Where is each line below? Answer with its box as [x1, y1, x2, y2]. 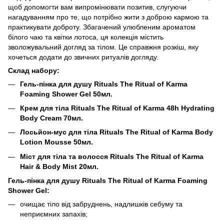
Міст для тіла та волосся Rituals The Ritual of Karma [20, 152, 203, 160]
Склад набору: [8, 66, 59, 74]
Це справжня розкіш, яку [118, 42, 198, 51]
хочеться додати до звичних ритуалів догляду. [8, 52, 158, 61]
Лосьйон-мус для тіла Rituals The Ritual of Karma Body [20, 128, 213, 136]
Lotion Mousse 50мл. [20, 138, 93, 146]
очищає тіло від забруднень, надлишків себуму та [20, 200, 182, 208]
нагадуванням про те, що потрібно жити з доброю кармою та [8, 12, 208, 21]
